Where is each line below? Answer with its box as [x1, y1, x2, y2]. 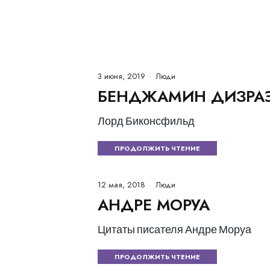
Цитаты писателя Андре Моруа [98, 222, 251, 236]
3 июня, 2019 [98, 71, 145, 82]
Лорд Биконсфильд [98, 114, 195, 127]
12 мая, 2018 [98, 179, 145, 190]
